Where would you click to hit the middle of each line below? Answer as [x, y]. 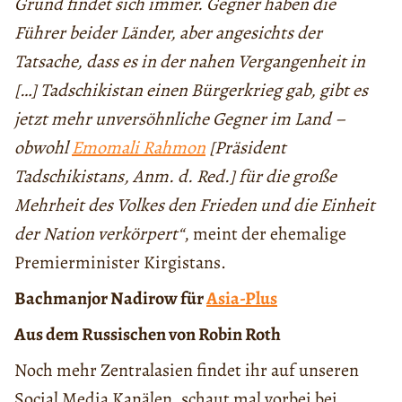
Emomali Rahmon [139, 148]
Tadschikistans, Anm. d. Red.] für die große [175, 177]
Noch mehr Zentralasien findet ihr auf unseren [187, 371]
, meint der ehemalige [265, 234]
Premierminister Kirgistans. [120, 263]
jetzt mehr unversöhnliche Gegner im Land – [180, 119]
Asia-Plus [242, 299]
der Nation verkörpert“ [99, 234]
